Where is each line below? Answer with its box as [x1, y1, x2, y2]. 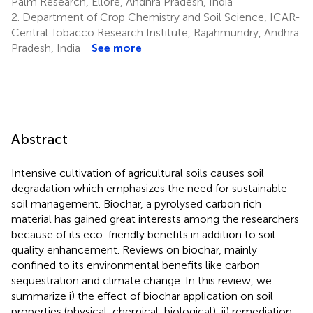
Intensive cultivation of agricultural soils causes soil [11, 166, 264, 180]
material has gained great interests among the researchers [11, 212, 299, 226]
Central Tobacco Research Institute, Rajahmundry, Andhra [11, 25, 299, 39]
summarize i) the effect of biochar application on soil [11, 289, 273, 303]
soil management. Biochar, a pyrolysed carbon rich [11, 196, 261, 210]
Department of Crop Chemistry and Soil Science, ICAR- [20, 10, 300, 24]
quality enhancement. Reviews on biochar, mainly [11, 242, 257, 256]
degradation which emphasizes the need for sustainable [11, 181, 287, 195]
